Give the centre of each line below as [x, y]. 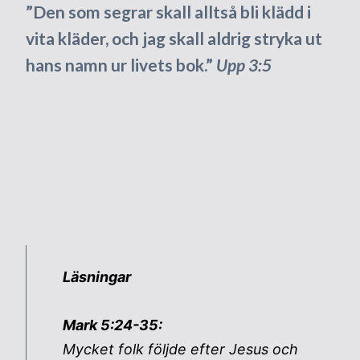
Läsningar [96, 276]
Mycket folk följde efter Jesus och [180, 349]
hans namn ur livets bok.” [121, 64]
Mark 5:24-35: [122, 325]
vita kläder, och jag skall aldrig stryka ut [174, 38]
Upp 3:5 [243, 64]
